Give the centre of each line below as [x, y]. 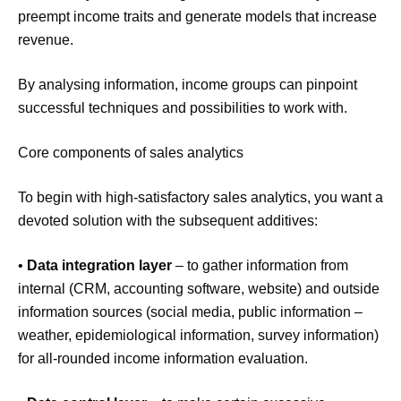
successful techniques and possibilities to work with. [183, 108]
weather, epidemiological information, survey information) [198, 336]
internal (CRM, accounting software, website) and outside [199, 289]
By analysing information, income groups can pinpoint [188, 85]
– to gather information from [260, 266]
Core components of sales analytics [131, 153]
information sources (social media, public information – [190, 312]
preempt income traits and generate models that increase [197, 17]
